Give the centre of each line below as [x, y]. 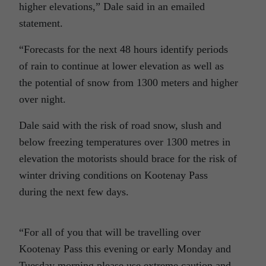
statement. [41, 23]
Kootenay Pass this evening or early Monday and [125, 249]
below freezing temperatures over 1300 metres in [125, 142]
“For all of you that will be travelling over [110, 232]
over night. [42, 99]
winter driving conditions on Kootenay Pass [113, 175]
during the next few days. [74, 192]
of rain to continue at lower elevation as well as [121, 66]
